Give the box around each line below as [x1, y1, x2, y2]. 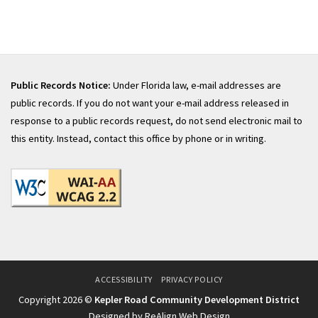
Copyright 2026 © [18, 293, 94, 307]
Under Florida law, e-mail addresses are [111, 79, 281, 92]
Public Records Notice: [11, 79, 111, 92]
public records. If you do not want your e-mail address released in [11, 97, 289, 110]
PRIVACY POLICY [161, 274, 223, 285]
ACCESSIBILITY [95, 274, 153, 285]
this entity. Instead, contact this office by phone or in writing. [11, 132, 266, 146]
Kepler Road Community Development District [94, 293, 300, 307]
